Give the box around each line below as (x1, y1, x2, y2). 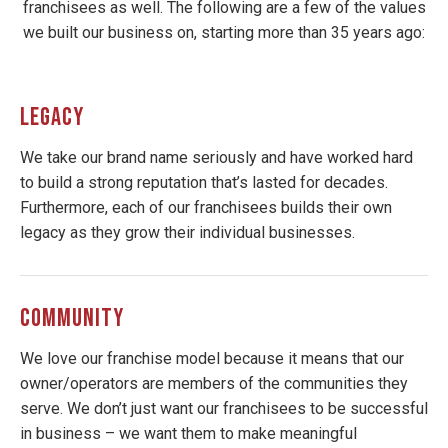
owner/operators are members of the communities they (20, 373, 408, 393)
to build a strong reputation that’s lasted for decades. (20, 172, 388, 192)
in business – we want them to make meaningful (20, 423, 357, 443)
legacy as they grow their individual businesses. (20, 222, 355, 242)
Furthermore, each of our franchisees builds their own (20, 197, 392, 217)
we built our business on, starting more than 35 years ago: (23, 22, 425, 42)
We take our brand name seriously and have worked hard (20, 147, 413, 167)
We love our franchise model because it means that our (20, 348, 404, 368)
